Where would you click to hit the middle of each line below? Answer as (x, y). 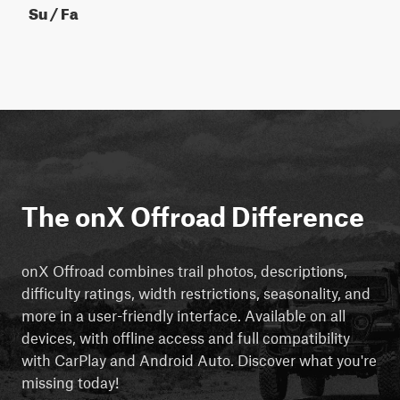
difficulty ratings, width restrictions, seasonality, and (196, 292)
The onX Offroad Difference (193, 216)
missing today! (70, 382)
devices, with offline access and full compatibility (186, 337)
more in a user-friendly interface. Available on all (183, 315)
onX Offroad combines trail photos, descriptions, (184, 270)
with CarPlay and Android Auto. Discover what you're (199, 359)
